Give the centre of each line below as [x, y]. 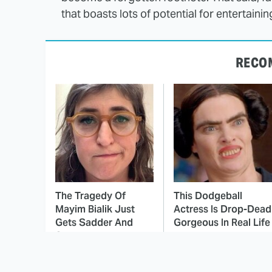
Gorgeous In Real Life [222, 223]
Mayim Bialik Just [95, 209]
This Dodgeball [208, 196]
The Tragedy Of [90, 196]
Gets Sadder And [94, 223]
